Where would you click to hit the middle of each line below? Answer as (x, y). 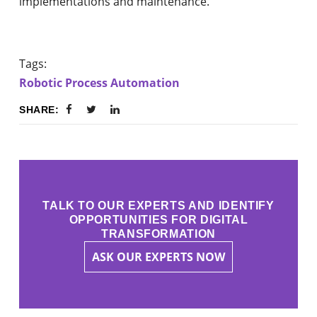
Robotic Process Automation (100, 82)
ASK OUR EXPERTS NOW (158, 257)
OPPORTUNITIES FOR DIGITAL (158, 219)
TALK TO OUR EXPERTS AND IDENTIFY (158, 205)
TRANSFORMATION (158, 234)
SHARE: (39, 109)
